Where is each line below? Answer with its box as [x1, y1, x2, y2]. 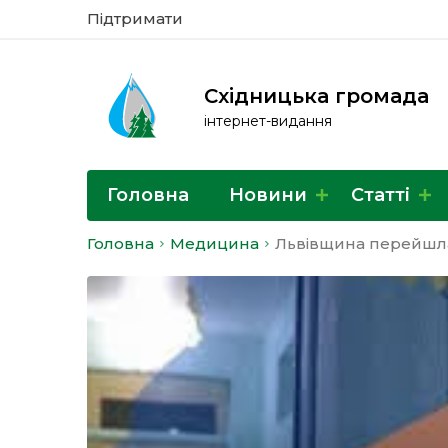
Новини [229, 184, 307, 206]
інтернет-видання [204, 112, 332, 130]
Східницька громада [204, 84, 429, 108]
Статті [351, 184, 410, 206]
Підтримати [87, 9, 183, 28]
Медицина [170, 234, 259, 253]
